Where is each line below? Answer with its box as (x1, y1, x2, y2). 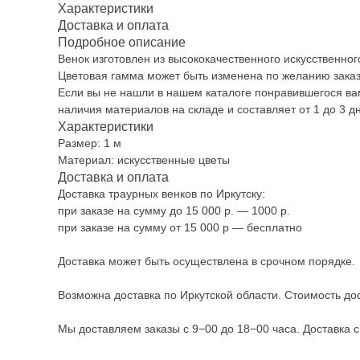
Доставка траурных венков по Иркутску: (58, 187, 265, 200)
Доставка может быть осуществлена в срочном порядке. (58, 255, 355, 268)
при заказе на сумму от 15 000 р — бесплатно (58, 221, 302, 234)
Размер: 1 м (58, 137, 121, 149)
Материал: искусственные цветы (58, 153, 230, 166)
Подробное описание (58, 35, 186, 49)
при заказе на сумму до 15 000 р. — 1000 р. (58, 204, 290, 217)
